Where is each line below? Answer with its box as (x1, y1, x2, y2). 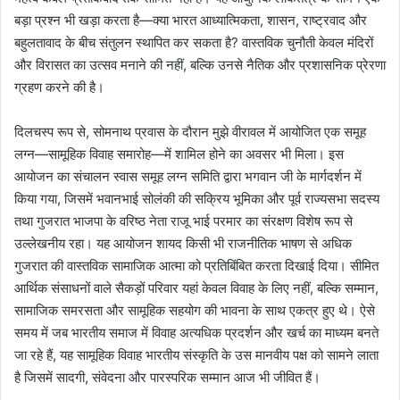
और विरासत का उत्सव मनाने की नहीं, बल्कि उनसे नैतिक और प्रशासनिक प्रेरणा (14, 56, 386, 74)
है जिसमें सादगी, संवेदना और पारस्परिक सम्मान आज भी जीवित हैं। (14, 369, 321, 387)
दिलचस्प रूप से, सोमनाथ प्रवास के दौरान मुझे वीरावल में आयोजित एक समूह (14, 123, 366, 141)
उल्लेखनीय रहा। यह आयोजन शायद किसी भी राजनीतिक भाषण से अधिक (14, 235, 352, 253)
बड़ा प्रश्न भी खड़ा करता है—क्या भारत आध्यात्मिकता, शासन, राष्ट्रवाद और (14, 12, 367, 29)
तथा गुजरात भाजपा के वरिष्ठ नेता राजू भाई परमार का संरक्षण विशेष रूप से (14, 212, 353, 230)
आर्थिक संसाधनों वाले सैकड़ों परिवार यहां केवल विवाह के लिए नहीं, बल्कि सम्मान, (14, 279, 379, 297)
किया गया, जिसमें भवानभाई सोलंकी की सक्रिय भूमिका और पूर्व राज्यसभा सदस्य (14, 190, 379, 208)
